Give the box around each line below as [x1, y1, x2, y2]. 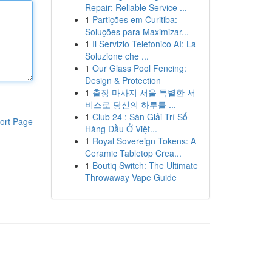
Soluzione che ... [84, 50, 149, 62]
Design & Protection [84, 74, 161, 86]
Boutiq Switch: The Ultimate [92, 159, 198, 171]
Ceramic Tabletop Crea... [84, 147, 182, 159]
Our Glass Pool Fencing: [92, 62, 186, 74]
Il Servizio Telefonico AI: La [92, 38, 196, 50]
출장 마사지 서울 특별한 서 [92, 86, 195, 98]
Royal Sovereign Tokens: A [92, 135, 196, 147]
